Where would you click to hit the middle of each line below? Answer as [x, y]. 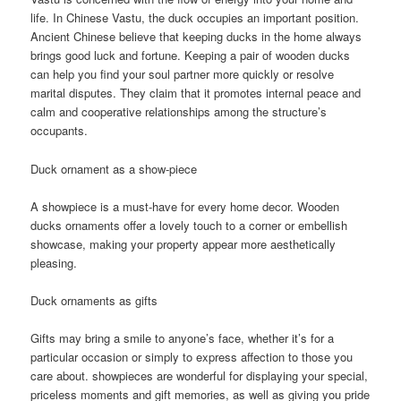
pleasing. [54, 262]
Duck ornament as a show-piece [114, 168]
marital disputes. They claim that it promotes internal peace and [196, 93]
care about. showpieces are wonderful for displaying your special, [200, 375]
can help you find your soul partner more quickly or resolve [183, 74]
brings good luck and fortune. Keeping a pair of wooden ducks [191, 55]
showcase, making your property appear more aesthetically [183, 243]
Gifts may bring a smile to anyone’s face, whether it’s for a [183, 337]
